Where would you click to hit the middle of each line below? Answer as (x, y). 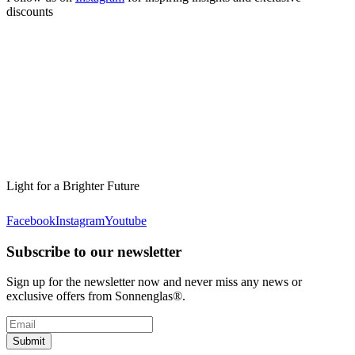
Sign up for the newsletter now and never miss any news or (154, 282)
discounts (30, 11)
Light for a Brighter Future (73, 185)
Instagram (80, 220)
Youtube (126, 220)
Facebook (31, 220)
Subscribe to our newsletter (94, 251)
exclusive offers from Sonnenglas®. (96, 296)
